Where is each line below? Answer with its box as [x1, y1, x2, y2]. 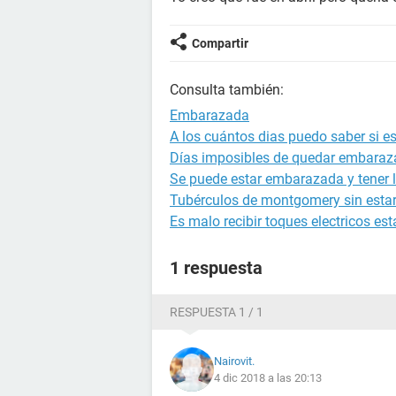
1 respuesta [170, 257, 263, 278]
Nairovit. [214, 354, 255, 368]
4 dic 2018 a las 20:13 [214, 371, 322, 385]
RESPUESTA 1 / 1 [170, 305, 263, 319]
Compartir [192, 36, 248, 50]
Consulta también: [170, 81, 284, 98]
